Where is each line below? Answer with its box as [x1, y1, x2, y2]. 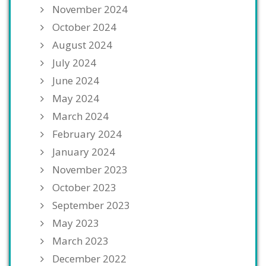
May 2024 [52, 91, 99, 106]
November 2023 [52, 163, 128, 177]
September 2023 [52, 198, 130, 213]
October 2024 [52, 20, 116, 34]
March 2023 [52, 234, 109, 248]
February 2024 [52, 127, 122, 141]
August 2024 [52, 38, 112, 52]
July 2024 [52, 56, 96, 70]
